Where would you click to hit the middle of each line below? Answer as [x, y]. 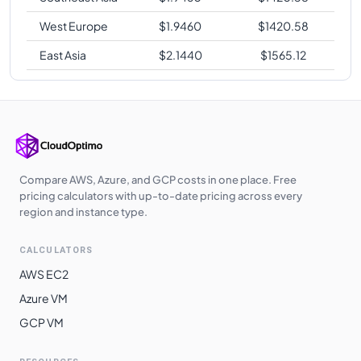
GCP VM [41, 322]
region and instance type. [83, 212]
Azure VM [44, 298]
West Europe [74, 25]
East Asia [63, 54]
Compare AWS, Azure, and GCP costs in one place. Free [158, 179]
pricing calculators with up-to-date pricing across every [161, 195]
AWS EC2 [44, 274]
